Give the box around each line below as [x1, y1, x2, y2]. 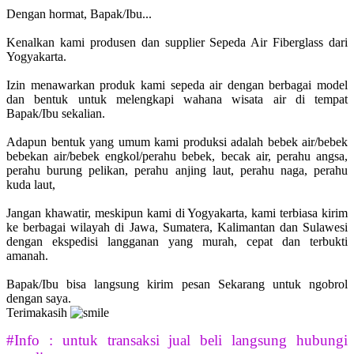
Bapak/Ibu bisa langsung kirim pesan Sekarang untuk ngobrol [6, 277, 348, 292]
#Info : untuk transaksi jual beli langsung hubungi [6, 332, 348, 349]
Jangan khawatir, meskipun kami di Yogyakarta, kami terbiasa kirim [6, 206, 348, 220]
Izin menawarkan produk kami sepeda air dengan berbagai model [6, 78, 348, 92]
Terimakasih [6, 306, 70, 320]
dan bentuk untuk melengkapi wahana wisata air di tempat [6, 92, 348, 107]
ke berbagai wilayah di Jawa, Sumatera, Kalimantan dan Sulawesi [6, 220, 348, 235]
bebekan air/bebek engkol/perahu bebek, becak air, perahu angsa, [6, 149, 348, 164]
